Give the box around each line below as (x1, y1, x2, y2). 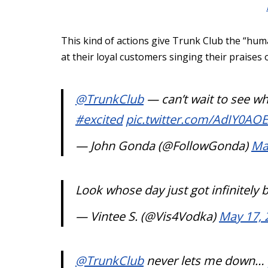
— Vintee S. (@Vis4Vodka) (75, 208, 219, 225)
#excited (75, 111, 123, 128)
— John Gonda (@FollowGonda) (75, 138, 251, 154)
